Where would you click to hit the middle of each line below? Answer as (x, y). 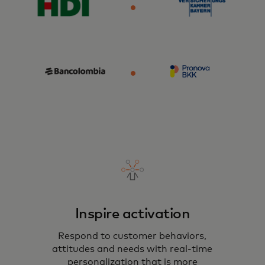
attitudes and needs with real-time (132, 249)
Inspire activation (132, 214)
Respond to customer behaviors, (132, 236)
